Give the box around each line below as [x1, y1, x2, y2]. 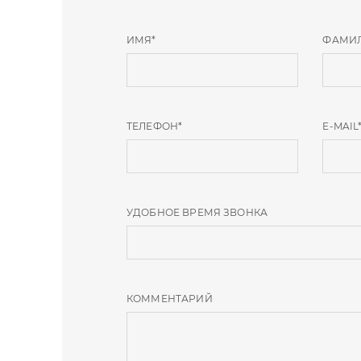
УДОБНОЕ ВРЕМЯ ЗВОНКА [127, 205, 268, 218]
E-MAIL [322, 119, 359, 132]
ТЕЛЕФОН [127, 119, 179, 132]
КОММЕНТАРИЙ [127, 292, 213, 305]
